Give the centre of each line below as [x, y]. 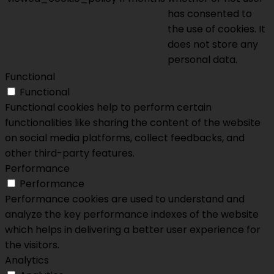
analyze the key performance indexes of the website [132, 215]
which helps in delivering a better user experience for [133, 230]
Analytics [27, 261]
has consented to [210, 14]
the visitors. [32, 245]
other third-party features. [70, 154]
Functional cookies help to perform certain [108, 108]
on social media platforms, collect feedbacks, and [125, 138]
